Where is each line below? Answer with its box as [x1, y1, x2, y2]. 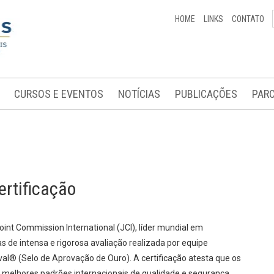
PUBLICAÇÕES [175, 87, 237, 100]
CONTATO [232, 14, 264, 24]
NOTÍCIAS [118, 87, 160, 100]
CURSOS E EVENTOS [14, 87, 103, 100]
